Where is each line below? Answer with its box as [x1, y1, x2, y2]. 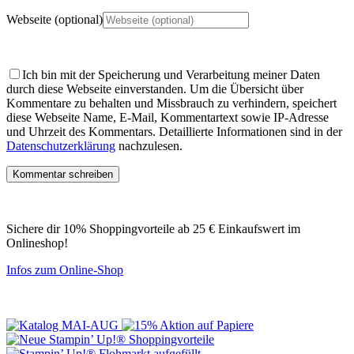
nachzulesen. [115, 138, 183, 153]
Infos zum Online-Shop [6, 262, 123, 277]
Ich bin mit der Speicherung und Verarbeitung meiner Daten [22, 67, 320, 81]
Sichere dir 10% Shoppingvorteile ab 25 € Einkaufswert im [6, 221, 300, 235]
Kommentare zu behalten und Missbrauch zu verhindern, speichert [6, 96, 337, 110]
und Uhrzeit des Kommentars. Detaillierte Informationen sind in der [6, 124, 342, 138]
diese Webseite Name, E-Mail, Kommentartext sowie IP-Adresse [6, 110, 329, 124]
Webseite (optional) [6, 12, 103, 26]
